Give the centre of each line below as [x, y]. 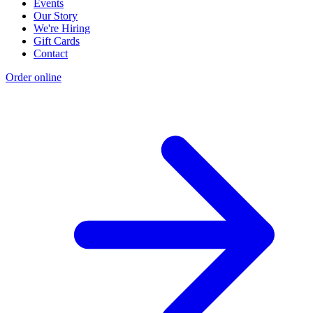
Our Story [56, 16]
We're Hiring [62, 29]
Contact [51, 54]
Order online [34, 78]
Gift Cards [57, 41]
